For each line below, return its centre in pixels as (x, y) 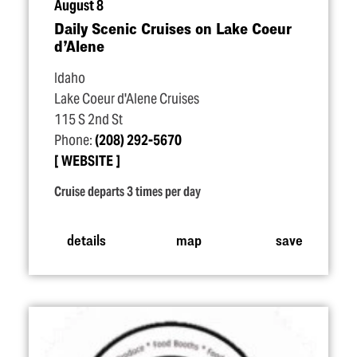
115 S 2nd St (88, 120)
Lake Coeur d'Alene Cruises (127, 99)
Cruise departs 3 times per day (127, 192)
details (86, 239)
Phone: (75, 140)
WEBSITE (87, 161)
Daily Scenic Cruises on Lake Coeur (173, 28)
